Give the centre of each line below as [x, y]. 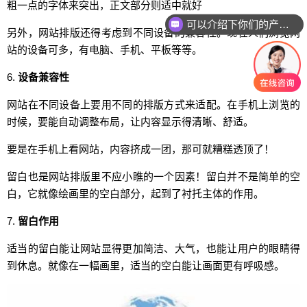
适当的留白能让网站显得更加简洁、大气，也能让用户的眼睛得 [153, 248]
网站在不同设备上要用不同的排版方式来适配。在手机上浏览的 [153, 104]
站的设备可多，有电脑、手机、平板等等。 [105, 49]
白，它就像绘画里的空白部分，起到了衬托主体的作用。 [135, 193]
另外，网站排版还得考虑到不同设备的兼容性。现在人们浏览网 [153, 32]
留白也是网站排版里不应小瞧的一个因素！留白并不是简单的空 [153, 176]
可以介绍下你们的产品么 [284, 24]
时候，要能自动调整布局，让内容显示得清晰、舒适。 [130, 121]
